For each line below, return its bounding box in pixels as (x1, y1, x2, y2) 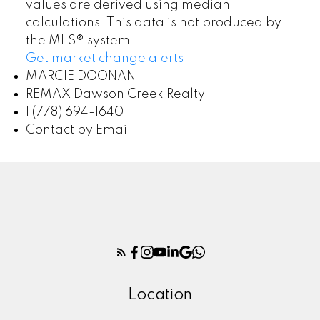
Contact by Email (25, 124, 131, 137)
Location (128, 286, 192, 303)
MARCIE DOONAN (25, 70, 136, 84)
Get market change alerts (25, 52, 184, 66)
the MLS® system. (25, 34, 134, 48)
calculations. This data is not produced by (25, 16, 281, 30)
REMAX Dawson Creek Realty (25, 88, 205, 101)
